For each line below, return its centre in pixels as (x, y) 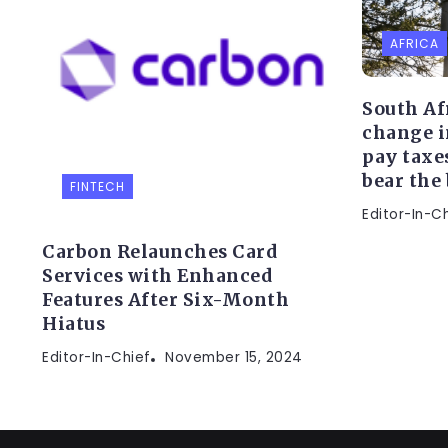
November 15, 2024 (234, 358)
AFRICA (414, 43)
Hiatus (73, 324)
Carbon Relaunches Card (159, 252)
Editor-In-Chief (96, 358)
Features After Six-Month (165, 300)
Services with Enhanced (157, 276)
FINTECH (97, 187)
